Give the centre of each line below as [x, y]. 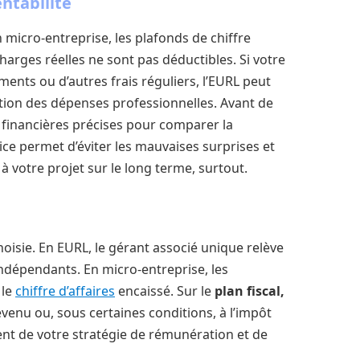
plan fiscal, [250, 290]
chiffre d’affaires [65, 290]
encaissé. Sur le [165, 290]
